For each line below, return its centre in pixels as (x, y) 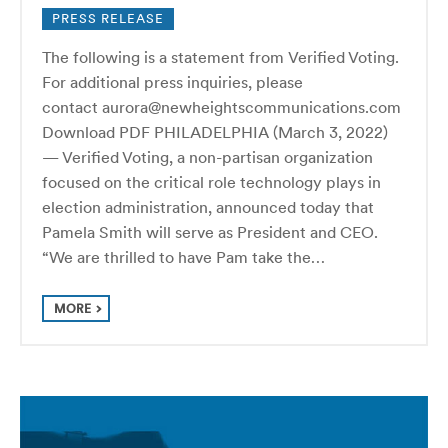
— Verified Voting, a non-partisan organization (207, 156)
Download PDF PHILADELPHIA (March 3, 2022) (215, 131)
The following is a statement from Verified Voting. (220, 56)
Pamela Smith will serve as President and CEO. (214, 231)
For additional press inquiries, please (172, 81)
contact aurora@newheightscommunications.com (221, 106)
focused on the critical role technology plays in (211, 181)
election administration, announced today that (208, 206)
